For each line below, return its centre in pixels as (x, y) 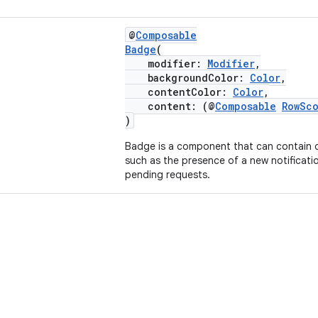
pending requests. (168, 175)
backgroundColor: (187, 78)
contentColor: (179, 92)
